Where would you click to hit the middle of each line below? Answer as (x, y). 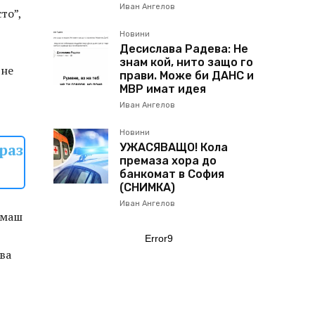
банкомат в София (172, 174)
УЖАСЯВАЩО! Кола (174, 147)
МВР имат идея (163, 89)
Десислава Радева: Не (184, 49)
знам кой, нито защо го (186, 62)
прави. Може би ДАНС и (187, 76)
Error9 (159, 238)
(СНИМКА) (147, 187)
